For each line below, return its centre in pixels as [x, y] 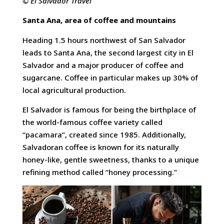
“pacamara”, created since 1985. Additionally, [104, 134]
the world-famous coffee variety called [92, 122]
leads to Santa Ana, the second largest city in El [108, 52]
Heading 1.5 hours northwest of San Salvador [104, 40]
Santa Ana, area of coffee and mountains [99, 20]
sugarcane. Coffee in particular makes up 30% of [110, 77]
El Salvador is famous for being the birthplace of [109, 109]
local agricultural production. [74, 90]
